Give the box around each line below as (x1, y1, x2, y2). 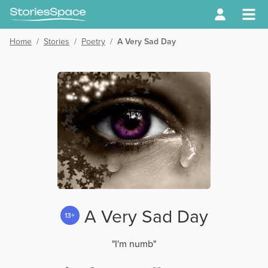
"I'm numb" (112, 237, 156, 251)
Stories (44, 35, 69, 48)
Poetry (81, 35, 105, 48)
